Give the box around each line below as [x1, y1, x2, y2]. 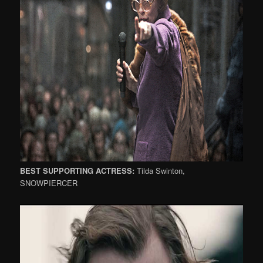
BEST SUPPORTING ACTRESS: [20, 164, 137, 176]
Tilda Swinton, [137, 164, 186, 176]
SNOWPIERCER [20, 177, 78, 188]
